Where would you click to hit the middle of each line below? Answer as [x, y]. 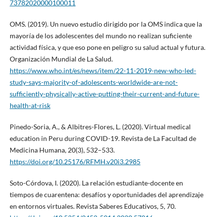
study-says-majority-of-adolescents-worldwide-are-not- [93, 82]
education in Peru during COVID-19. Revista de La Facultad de [103, 138]
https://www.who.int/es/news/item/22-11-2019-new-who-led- [103, 70]
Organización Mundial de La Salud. [61, 59]
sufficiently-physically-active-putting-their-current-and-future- [104, 93]
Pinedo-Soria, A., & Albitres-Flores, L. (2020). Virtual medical [100, 126]
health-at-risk [30, 105]
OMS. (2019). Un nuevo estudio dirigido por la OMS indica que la [106, 24]
